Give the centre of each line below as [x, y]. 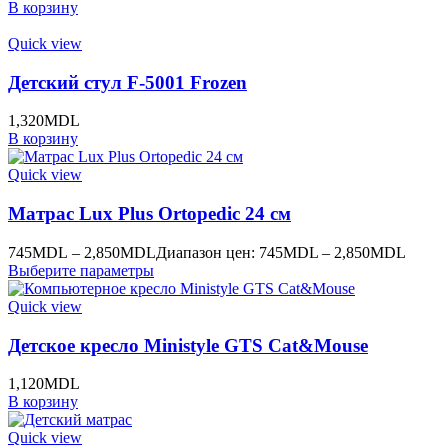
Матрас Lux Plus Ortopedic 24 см [149, 214]
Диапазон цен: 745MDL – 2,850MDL [281, 252]
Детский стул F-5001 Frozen [127, 82]
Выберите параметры [81, 270]
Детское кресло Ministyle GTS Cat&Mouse [188, 345]
